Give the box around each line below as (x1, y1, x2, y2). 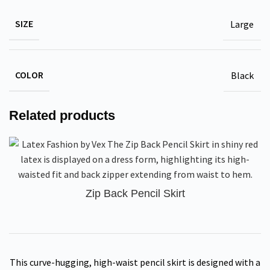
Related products (9, 108, 115, 123)
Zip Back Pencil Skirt (85, 187, 185, 199)
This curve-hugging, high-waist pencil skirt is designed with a (10, 256, 260, 268)
